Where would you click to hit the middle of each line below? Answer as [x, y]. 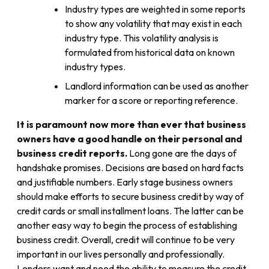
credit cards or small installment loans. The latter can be [130, 211]
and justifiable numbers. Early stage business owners [125, 182]
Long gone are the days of [182, 153]
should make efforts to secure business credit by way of [130, 197]
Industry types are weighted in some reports [155, 9]
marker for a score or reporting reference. [151, 101]
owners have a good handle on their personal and [129, 139]
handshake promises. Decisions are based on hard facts [130, 168]
